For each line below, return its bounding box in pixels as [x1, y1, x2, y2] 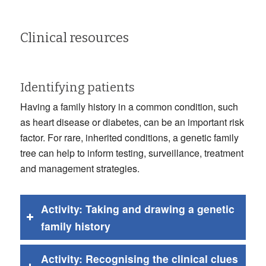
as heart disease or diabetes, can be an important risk [20, 115, 244, 129]
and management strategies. [20, 161, 140, 175]
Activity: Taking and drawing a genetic [40, 201, 235, 216]
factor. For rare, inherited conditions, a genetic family [20, 130, 239, 144]
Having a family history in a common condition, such [20, 99, 238, 113]
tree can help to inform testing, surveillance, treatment [20, 145, 243, 160]
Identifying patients [20, 80, 135, 94]
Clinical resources [20, 29, 129, 46]
